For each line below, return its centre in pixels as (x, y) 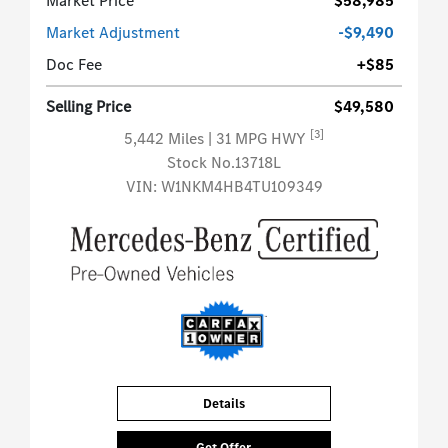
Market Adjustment (113, 33)
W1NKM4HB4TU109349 (241, 187)
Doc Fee (74, 65)
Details (223, 404)
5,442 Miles (166, 139)
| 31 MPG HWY (259, 139)
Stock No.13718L (224, 163)
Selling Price (88, 107)
